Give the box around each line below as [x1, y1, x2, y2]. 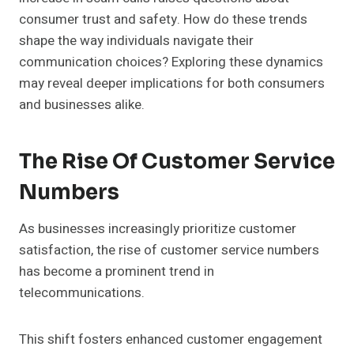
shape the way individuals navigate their [19, 31, 254, 51]
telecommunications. [19, 283, 145, 303]
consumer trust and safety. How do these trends [19, 9, 307, 30]
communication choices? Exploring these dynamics [19, 52, 323, 73]
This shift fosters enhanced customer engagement [19, 330, 322, 350]
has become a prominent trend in [19, 262, 214, 282]
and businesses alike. [19, 95, 145, 115]
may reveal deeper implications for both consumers [19, 73, 325, 94]
